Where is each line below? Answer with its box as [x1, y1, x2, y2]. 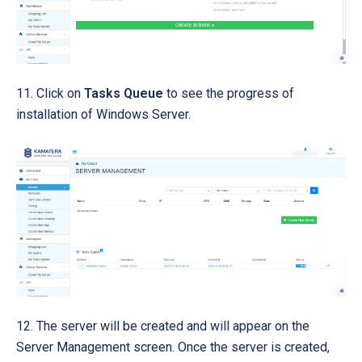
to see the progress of [163, 85, 294, 101]
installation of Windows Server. [16, 106, 191, 122]
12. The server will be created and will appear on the [16, 318, 309, 335]
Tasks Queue [84, 85, 163, 101]
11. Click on [16, 85, 84, 101]
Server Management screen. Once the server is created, [16, 339, 330, 356]
